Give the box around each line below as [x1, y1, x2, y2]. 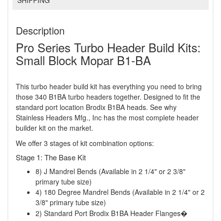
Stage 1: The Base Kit [16, 152, 86, 163]
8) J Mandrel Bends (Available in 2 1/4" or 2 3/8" [36, 166, 185, 177]
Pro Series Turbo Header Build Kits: [16, 38, 201, 56]
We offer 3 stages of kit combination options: [16, 138, 154, 148]
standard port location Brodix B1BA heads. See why [16, 102, 177, 112]
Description [16, 23, 65, 38]
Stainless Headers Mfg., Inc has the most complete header [16, 112, 199, 123]
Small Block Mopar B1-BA [16, 51, 151, 69]
